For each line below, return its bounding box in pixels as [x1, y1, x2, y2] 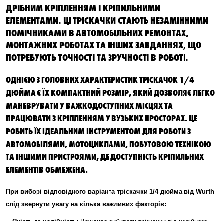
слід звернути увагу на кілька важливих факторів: [6, 200, 166, 208]
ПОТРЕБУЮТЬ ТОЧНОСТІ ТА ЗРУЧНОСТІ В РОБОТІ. [6, 51, 188, 63]
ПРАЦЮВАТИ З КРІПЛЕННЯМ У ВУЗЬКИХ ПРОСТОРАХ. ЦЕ [6, 112, 197, 123]
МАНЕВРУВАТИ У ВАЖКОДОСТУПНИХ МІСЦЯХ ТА [6, 100, 173, 110]
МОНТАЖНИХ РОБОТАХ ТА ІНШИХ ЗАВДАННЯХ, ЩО [6, 38, 201, 50]
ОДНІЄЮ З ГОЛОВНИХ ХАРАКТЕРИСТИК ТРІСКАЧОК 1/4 [6, 74, 194, 85]
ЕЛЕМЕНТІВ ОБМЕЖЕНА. [6, 164, 88, 175]
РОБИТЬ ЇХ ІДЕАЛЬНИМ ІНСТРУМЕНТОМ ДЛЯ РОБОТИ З [6, 125, 191, 136]
